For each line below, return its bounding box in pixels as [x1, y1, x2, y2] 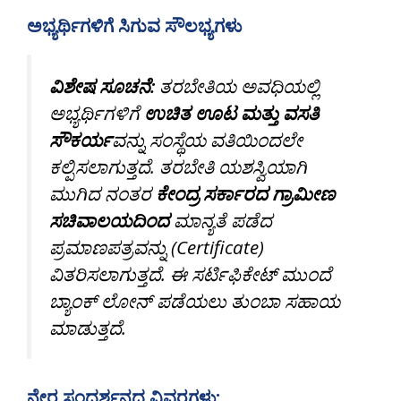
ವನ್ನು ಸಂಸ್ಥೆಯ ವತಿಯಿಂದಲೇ [112, 127, 303, 153]
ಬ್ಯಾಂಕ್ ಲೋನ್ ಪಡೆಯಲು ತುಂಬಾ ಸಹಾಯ [49, 288, 340, 314]
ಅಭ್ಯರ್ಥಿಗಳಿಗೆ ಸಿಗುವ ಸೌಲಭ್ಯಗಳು [27, 13, 242, 38]
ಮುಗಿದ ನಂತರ [49, 181, 156, 207]
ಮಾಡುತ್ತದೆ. [49, 315, 126, 341]
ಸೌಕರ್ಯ [49, 127, 112, 153]
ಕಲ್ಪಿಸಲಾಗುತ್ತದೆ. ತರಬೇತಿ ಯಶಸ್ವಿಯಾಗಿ [49, 154, 307, 180]
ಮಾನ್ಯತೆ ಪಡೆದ [169, 208, 272, 234]
